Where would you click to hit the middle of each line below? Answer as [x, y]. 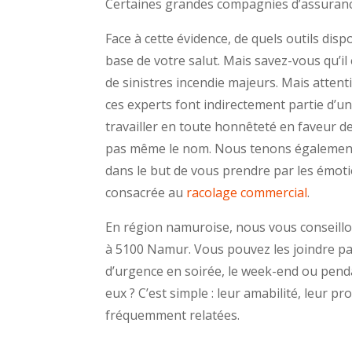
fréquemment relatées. [173, 315]
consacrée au [146, 193]
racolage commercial [247, 193]
